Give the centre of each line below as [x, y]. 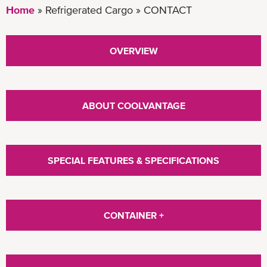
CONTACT [168, 10]
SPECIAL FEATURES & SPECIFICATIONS [133, 160]
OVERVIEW [133, 50]
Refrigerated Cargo [91, 10]
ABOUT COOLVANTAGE [133, 105]
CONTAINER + [133, 215]
